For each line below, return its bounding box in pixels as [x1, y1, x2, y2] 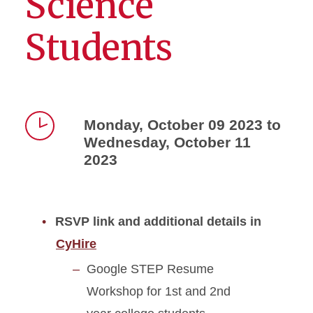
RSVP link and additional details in [55, 214, 261, 228]
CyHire [56, 237, 96, 251]
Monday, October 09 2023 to [84, 117, 281, 133]
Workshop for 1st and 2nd [87, 284, 231, 298]
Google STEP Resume [87, 262, 214, 276]
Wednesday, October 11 [84, 134, 251, 150]
